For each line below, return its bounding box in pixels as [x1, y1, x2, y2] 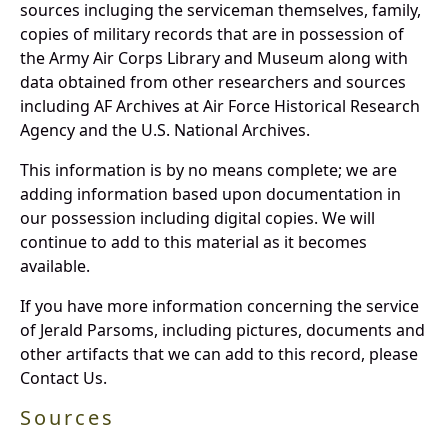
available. [20, 255, 90, 278]
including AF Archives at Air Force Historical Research [20, 95, 420, 118]
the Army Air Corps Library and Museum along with [20, 47, 408, 70]
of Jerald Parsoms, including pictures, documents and [20, 319, 425, 342]
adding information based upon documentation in [20, 183, 401, 206]
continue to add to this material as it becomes [20, 231, 367, 254]
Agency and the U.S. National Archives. [20, 119, 310, 142]
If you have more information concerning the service [20, 295, 419, 318]
